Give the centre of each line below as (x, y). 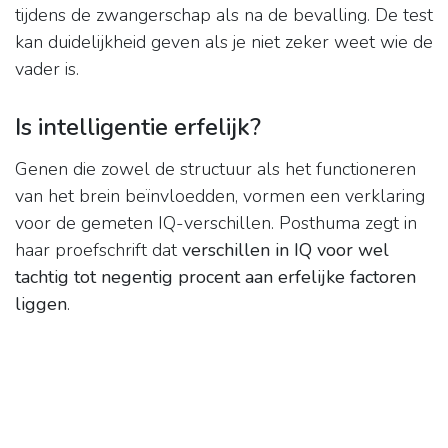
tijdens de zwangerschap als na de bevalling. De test (224, 15)
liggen (41, 304)
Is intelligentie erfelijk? (138, 127)
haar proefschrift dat (98, 250)
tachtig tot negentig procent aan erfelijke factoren (215, 277)
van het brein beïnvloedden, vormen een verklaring (220, 196)
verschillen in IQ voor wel (285, 250)
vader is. (47, 69)
